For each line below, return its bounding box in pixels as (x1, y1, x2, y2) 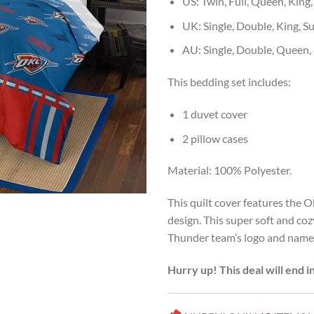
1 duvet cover (182, 107, 247, 121)
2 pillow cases (182, 131, 248, 145)
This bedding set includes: (168, 75, 291, 89)
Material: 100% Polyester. (168, 163, 292, 177)
